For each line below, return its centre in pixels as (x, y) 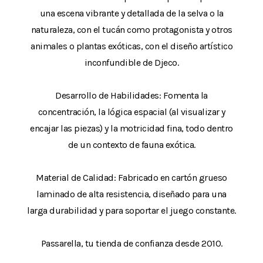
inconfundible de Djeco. (131, 62)
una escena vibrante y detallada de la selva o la (131, 13)
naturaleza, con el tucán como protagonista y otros (131, 29)
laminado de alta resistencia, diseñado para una (131, 194)
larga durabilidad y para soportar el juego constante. (131, 210)
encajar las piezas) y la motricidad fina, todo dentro (131, 128)
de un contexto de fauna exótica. (131, 144)
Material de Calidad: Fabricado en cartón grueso (131, 177)
